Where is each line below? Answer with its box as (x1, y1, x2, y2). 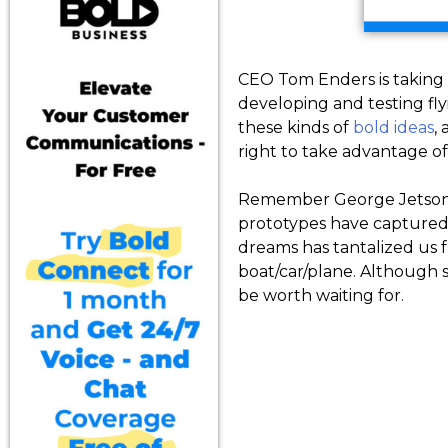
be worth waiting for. (238, 286, 404, 306)
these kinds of (238, 118, 353, 138)
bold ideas (353, 118, 434, 138)
